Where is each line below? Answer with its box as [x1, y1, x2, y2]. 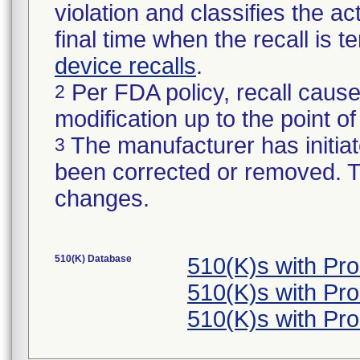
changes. [55, 186, 149, 211]
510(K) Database [55, 253, 132, 264]
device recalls [55, 53, 196, 79]
